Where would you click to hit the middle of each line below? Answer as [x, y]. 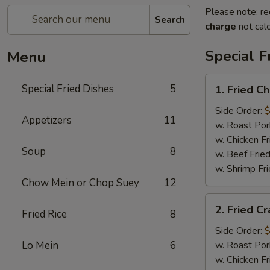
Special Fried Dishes [68, 89]
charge [221, 27]
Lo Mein [40, 246]
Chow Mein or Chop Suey [80, 183]
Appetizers [47, 120]
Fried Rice [44, 214]
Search [170, 20]
